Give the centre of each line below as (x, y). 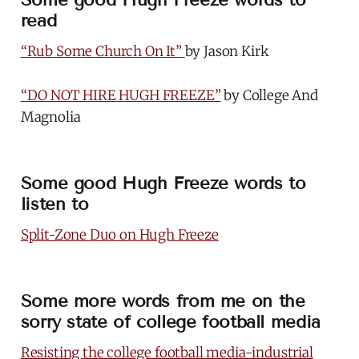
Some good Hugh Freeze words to (163, 183)
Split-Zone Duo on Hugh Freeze (119, 234)
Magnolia (50, 117)
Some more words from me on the (163, 301)
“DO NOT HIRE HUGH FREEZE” (121, 95)
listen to (54, 204)
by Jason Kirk (227, 51)
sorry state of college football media (170, 321)
